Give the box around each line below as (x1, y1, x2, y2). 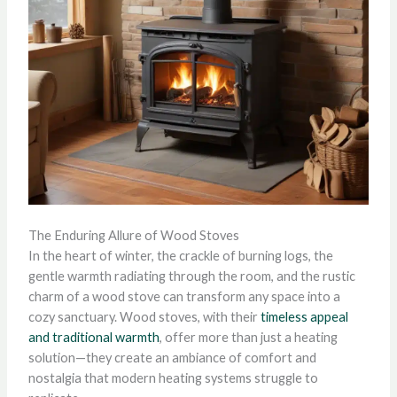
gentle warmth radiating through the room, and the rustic (27, 268, 355, 284)
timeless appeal (260, 308, 348, 324)
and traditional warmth (27, 329, 160, 345)
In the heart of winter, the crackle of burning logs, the (27, 247, 333, 263)
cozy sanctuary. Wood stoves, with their (27, 308, 261, 324)
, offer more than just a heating (159, 329, 338, 345)
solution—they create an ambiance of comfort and (27, 349, 316, 365)
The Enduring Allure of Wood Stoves (27, 227, 239, 243)
